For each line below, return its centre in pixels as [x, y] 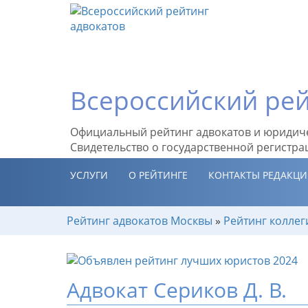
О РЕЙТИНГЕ [158, 175]
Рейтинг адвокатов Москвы [140, 221]
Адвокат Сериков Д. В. [177, 289]
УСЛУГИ [89, 175]
